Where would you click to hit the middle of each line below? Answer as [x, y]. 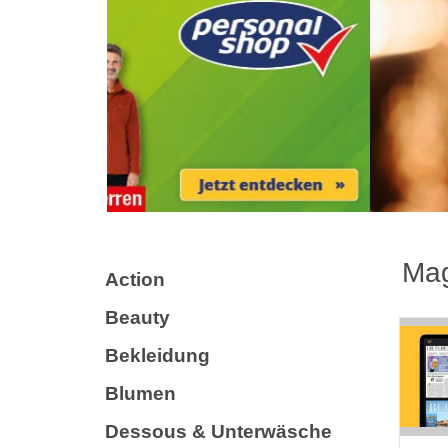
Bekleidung [157, 355]
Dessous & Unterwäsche [218, 431]
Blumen [140, 393]
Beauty [137, 317]
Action [135, 279]
